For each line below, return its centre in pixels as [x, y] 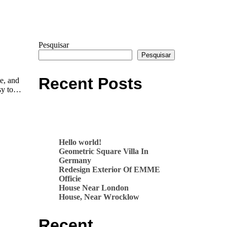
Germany [75, 160]
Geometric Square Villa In [104, 151]
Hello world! [80, 142]
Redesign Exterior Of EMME [109, 169]
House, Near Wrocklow [99, 197]
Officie [70, 178]
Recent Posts [90, 84]
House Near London [94, 187]
